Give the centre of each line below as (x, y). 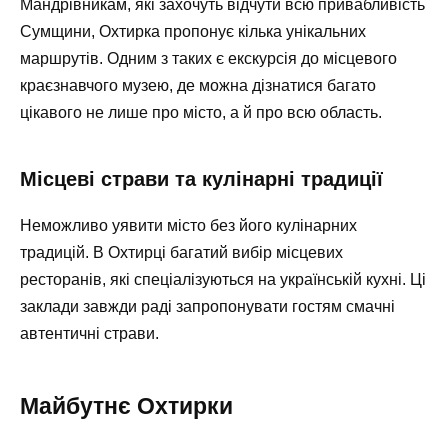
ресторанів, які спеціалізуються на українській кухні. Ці (223, 279)
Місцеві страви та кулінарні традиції (201, 178)
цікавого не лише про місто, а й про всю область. (201, 112)
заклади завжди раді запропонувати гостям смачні (207, 306)
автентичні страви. (89, 333)
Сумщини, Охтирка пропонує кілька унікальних (193, 31)
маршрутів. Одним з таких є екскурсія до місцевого (208, 58)
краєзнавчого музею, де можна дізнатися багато (198, 85)
